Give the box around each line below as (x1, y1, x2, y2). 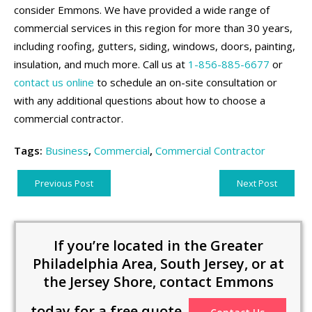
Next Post (237, 177, 277, 190)
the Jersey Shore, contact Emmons (42, 272, 274, 292)
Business (45, 143, 88, 158)
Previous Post (35, 177, 93, 190)
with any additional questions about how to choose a (14, 93, 265, 108)
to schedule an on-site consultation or (94, 75, 277, 90)
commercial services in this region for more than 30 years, (14, 21, 292, 36)
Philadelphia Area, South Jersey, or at (32, 254, 284, 274)
